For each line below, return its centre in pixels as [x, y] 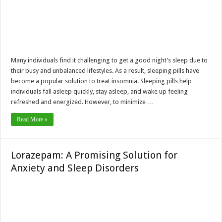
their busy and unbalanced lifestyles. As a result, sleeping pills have [105, 70]
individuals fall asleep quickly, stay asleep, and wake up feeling [100, 91]
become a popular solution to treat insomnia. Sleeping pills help [102, 81]
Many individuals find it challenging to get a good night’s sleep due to [110, 60]
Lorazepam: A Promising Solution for [94, 155]
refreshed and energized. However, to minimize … [83, 102]
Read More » [32, 119]
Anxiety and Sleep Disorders [75, 168]
